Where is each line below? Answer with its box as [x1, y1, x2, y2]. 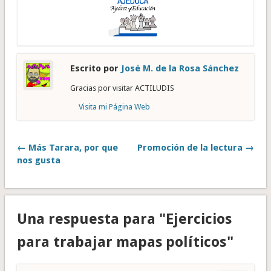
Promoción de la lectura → [137, 142, 255, 154]
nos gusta [16, 155, 60, 166]
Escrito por [70, 63, 121, 74]
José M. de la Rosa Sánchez [120, 63, 239, 74]
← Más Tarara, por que [16, 142, 118, 154]
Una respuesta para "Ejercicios [16, 210, 232, 227]
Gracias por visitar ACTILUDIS [70, 83, 174, 93]
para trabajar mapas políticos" [16, 233, 233, 250]
